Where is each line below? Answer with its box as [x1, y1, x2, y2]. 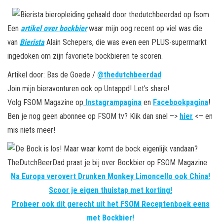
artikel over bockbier [21, 24, 87, 34]
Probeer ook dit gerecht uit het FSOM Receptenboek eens [11, 199, 210, 209]
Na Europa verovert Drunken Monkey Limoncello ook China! [11, 172, 210, 182]
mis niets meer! [7, 125, 55, 135]
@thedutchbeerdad [97, 70, 161, 80]
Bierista [20, 37, 44, 47]
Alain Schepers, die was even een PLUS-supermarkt [44, 37, 207, 47]
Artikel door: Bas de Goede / [7, 70, 97, 80]
